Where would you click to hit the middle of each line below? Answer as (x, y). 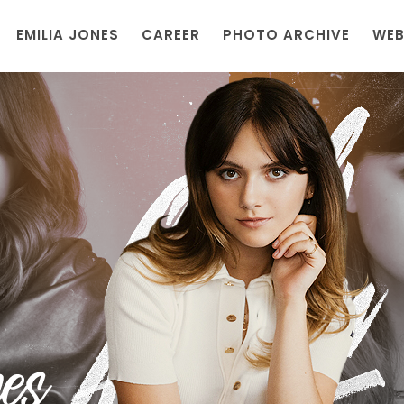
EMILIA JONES (68, 35)
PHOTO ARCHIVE (286, 35)
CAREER (171, 35)
